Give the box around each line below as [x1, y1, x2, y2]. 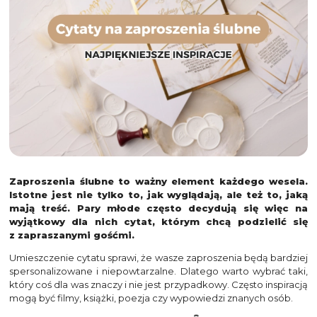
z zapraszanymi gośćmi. [9, 229, 134, 241]
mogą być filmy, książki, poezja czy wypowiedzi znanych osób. [9, 292, 293, 304]
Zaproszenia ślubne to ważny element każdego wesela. [9, 175, 308, 188]
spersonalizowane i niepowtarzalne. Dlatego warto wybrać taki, [9, 265, 308, 277]
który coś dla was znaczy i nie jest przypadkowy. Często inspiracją [9, 279, 308, 291]
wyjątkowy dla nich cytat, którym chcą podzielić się [9, 216, 308, 228]
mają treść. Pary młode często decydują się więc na [9, 202, 308, 214]
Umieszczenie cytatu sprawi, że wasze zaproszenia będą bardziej [9, 252, 308, 264]
